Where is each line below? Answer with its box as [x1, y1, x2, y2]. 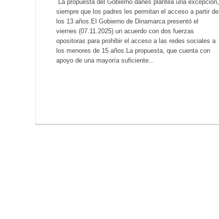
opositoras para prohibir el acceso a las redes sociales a [56, 37, 216, 44]
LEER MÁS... [64, 76, 94, 82]
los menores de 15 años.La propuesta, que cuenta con [56, 46, 210, 54]
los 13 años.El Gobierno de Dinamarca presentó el [56, 17, 198, 25]
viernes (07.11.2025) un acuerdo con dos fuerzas [56, 27, 194, 35]
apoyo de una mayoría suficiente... [56, 56, 154, 64]
